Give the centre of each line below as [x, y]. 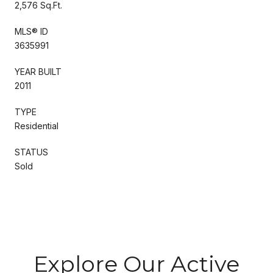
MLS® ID [31, 31]
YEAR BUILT [38, 71]
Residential [37, 126]
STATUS [31, 152]
